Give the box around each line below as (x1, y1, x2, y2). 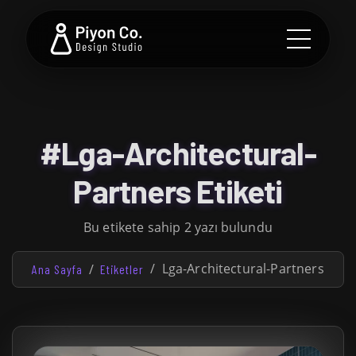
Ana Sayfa (32, 261, 83, 277)
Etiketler (100, 261, 145, 277)
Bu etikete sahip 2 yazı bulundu (83, 219, 273, 236)
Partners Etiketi (73, 172, 283, 210)
